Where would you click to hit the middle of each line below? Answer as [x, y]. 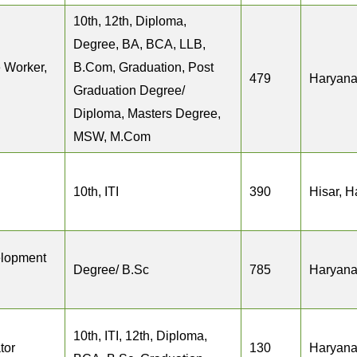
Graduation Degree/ [129, 90]
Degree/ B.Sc [111, 270]
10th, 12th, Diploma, [130, 21]
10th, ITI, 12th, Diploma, [140, 336]
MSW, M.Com [112, 137]
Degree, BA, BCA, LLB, [139, 44]
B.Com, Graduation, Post [143, 67]
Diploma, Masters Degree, [147, 114]
